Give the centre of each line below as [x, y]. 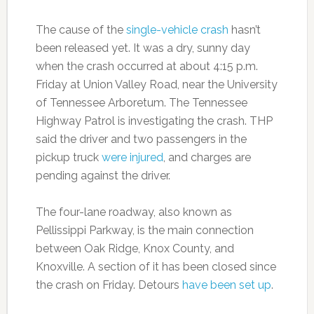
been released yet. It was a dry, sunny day [143, 48]
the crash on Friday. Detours [109, 285]
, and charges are [207, 158]
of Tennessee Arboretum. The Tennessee [141, 103]
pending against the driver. [103, 176]
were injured [132, 158]
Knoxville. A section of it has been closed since [156, 267]
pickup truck [68, 158]
